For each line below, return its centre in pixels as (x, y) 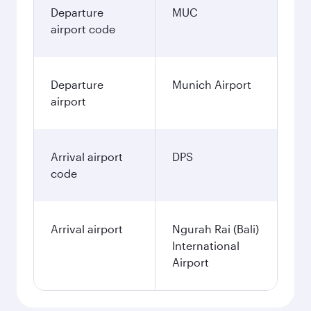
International (206, 245)
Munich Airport (212, 84)
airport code (83, 29)
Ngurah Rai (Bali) (216, 229)
